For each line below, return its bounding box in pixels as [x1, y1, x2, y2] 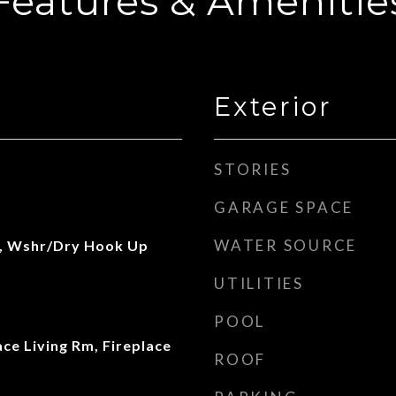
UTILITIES [214, 274, 304, 293]
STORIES [214, 160, 292, 179]
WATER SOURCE [214, 236, 357, 255]
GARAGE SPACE [214, 198, 354, 217]
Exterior [214, 91, 332, 122]
